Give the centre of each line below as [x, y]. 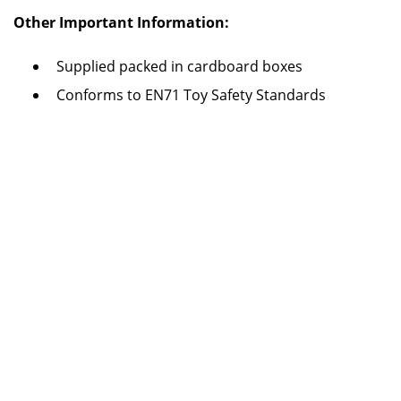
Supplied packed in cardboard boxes [179, 66]
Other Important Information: [121, 22]
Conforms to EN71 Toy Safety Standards [191, 95]
